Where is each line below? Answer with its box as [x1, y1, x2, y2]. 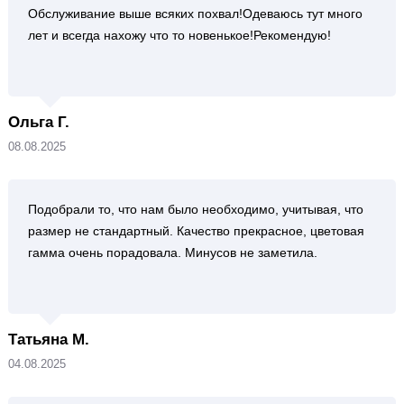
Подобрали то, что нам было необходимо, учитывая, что [27, 202, 363, 216]
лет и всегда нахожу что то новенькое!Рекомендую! [27, 28, 331, 42]
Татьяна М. [7, 331, 89, 348]
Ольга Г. [7, 114, 69, 131]
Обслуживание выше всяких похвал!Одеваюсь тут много [27, 6, 363, 21]
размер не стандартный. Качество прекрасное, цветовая [27, 224, 364, 238]
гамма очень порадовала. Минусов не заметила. [27, 245, 317, 260]
